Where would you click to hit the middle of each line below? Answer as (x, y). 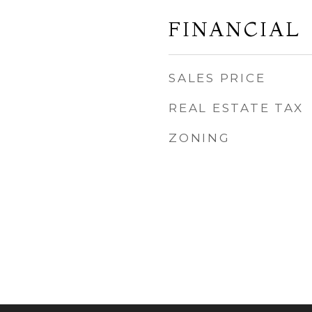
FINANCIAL (235, 29)
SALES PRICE (217, 78)
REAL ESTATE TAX (236, 108)
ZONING (200, 138)
